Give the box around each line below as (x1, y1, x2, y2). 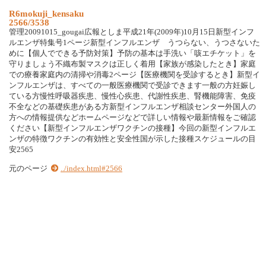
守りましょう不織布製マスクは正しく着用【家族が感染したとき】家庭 (9, 60, 256, 68)
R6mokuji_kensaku (9, 8, 84, 18)
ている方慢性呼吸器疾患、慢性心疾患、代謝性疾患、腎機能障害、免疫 (9, 92, 256, 100)
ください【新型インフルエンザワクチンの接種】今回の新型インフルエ (9, 124, 256, 132)
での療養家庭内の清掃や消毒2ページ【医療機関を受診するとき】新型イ (9, 71, 260, 79)
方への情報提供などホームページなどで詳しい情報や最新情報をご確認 (9, 113, 256, 122)
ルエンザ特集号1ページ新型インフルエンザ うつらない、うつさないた (9, 39, 260, 47)
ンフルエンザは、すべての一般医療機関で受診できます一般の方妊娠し (9, 81, 256, 90)
